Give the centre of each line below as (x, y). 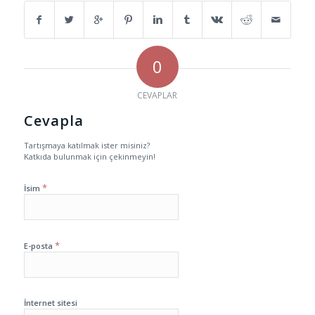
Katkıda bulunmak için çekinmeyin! (89, 157)
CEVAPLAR (157, 96)
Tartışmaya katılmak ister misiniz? (86, 146)
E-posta (39, 246)
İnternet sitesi (50, 303)
